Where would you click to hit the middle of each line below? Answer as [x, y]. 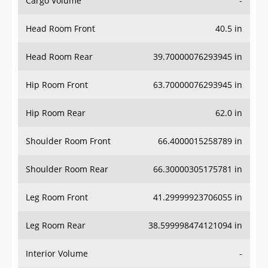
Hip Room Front [57, 85]
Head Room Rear [59, 57]
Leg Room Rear [56, 226]
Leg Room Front [57, 197]
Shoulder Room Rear [67, 169]
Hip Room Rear [56, 113]
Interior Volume [57, 254]
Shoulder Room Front [68, 141]
